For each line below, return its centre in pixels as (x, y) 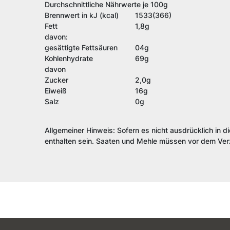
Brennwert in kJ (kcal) (82, 15)
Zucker (56, 80)
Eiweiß (56, 91)
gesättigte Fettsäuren (81, 48)
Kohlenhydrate (69, 59)
